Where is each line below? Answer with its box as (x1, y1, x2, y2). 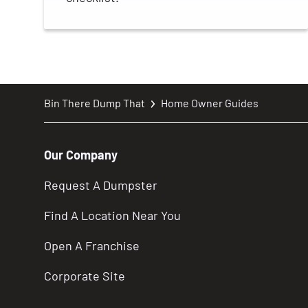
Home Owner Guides (161, 96, 258, 109)
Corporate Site (44, 267, 125, 283)
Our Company (44, 146, 118, 162)
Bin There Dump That (44, 96, 145, 109)
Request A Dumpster (44, 177, 157, 192)
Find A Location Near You (44, 207, 181, 223)
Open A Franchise (44, 237, 140, 253)
